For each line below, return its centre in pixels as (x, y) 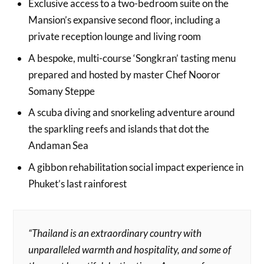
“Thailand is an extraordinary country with (115, 233)
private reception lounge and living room (114, 37)
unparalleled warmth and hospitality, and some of (130, 249)
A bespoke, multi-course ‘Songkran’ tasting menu (132, 58)
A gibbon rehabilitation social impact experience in (136, 167)
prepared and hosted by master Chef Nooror (124, 74)
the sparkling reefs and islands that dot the (118, 129)
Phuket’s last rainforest (77, 183)
